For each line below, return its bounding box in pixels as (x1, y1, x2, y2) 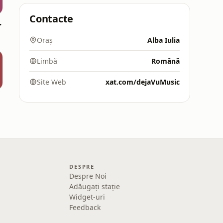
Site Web (37, 77, 66, 87)
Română (151, 56, 180, 66)
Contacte (29, 12, 74, 25)
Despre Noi (69, 171, 107, 181)
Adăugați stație (69, 182, 120, 191)
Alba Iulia (147, 35, 180, 45)
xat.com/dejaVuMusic (106, 77, 180, 87)
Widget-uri (69, 192, 106, 202)
